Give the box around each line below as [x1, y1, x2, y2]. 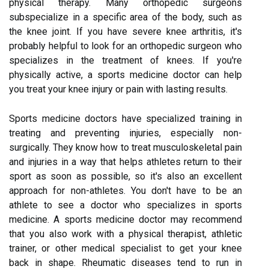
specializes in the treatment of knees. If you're [9, 54, 242, 66]
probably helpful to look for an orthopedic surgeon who [9, 40, 242, 52]
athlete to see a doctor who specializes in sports [9, 199, 242, 211]
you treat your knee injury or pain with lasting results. [9, 83, 228, 95]
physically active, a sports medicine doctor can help [9, 68, 242, 80]
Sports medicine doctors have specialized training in [9, 112, 242, 124]
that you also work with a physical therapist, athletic [9, 228, 242, 240]
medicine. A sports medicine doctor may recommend [9, 213, 242, 225]
